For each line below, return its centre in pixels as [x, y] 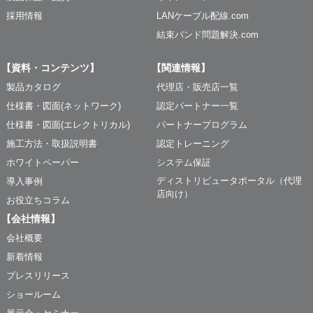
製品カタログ [33, 87]
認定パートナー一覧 [197, 106]
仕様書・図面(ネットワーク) [63, 106]
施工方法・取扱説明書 [51, 144]
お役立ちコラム [38, 200]
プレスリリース [38, 276]
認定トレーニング [193, 144]
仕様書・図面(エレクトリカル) [68, 125]
